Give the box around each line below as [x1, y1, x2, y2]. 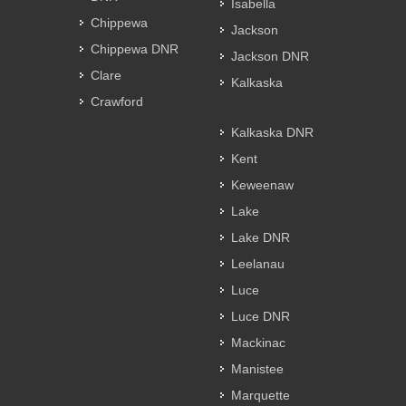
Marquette [231, 387, 290, 402]
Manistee [231, 361, 284, 376]
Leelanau [231, 256, 285, 271]
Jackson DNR [231, 48, 309, 63]
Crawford [91, 93, 143, 109]
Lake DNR [231, 229, 290, 245]
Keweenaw [231, 177, 294, 192]
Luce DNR [231, 308, 290, 324]
